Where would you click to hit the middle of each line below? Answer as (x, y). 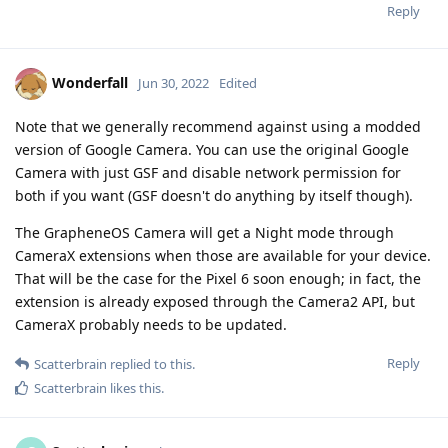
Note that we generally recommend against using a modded (218, 126)
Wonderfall (90, 82)
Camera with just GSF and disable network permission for (208, 172)
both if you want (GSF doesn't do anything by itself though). (214, 195)
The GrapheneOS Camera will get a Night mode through (204, 232)
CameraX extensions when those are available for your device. (223, 255)
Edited (238, 82)
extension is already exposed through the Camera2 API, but (215, 301)
